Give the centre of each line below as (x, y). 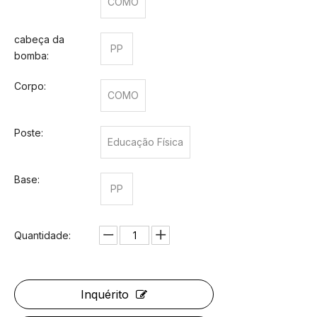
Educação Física (145, 142)
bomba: (31, 56)
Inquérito (105, 294)
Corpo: (30, 86)
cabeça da (39, 39)
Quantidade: (42, 235)
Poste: (29, 133)
